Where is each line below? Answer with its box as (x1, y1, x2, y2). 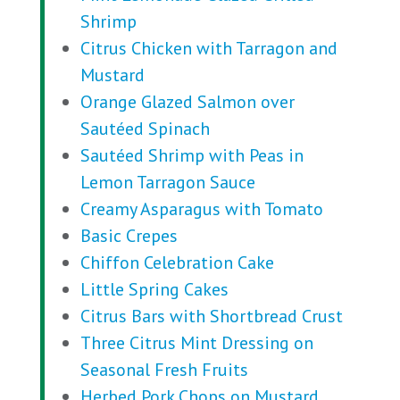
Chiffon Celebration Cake (79, 251, 274, 274)
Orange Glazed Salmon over (79, 90, 295, 113)
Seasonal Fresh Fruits (79, 358, 248, 381)
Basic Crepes (79, 224, 178, 247)
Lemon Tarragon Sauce (79, 171, 255, 194)
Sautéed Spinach (79, 117, 210, 140)
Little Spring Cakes (79, 278, 229, 301)
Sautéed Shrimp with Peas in (79, 144, 304, 167)
